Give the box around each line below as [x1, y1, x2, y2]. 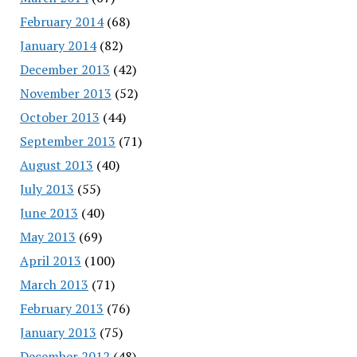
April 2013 [19, 251, 81, 269]
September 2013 [19, 131, 116, 150]
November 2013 [19, 84, 112, 102]
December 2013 [19, 60, 110, 78]
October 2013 [19, 108, 100, 126]
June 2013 [19, 203, 78, 222]
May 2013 [19, 227, 76, 245]
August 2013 [19, 155, 93, 174]
